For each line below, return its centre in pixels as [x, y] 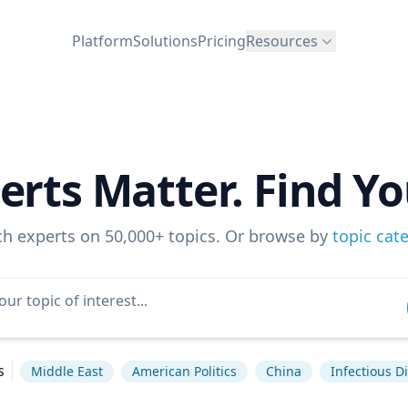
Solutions [165, 41]
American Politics [184, 371]
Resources [282, 41]
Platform [102, 41]
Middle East [66, 371]
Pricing [222, 41]
